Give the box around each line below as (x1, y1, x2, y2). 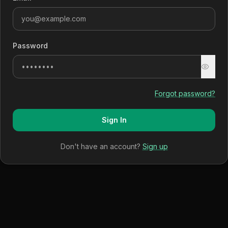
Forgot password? (155, 89, 215, 98)
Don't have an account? (60, 142, 140, 151)
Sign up (142, 142, 168, 151)
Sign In (101, 116, 127, 124)
